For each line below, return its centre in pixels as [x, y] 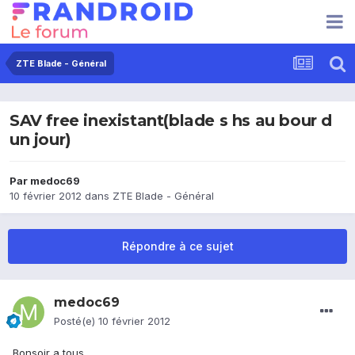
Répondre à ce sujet [177, 246]
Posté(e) [76, 321]
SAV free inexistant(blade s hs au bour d [171, 121]
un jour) [40, 140]
